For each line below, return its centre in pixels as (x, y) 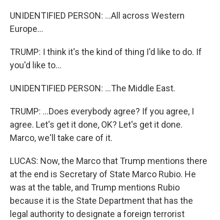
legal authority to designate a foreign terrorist (97, 214)
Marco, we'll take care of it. (61, 138)
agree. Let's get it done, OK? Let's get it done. (96, 124)
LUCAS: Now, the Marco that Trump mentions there (109, 161)
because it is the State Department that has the (101, 201)
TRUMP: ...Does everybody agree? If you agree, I (102, 111)
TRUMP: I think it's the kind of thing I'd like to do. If (106, 52)
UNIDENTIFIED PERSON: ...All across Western (97, 15)
